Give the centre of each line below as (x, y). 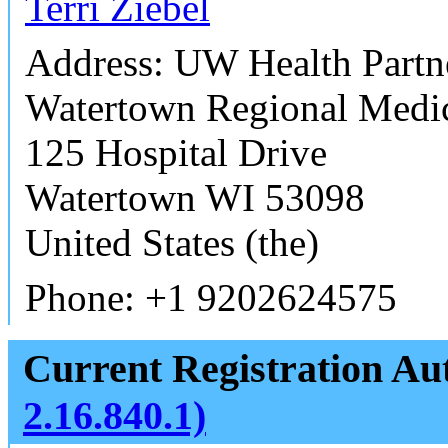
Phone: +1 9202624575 (211, 297)
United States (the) (172, 242)
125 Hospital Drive (176, 152)
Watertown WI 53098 (195, 197)
